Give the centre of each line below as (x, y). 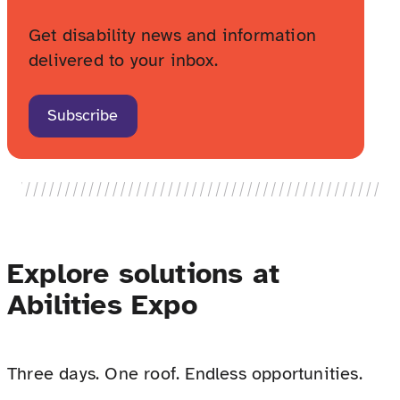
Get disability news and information (173, 35)
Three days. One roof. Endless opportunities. (185, 374)
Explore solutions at (143, 273)
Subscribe (83, 115)
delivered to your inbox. (123, 60)
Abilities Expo (102, 304)
